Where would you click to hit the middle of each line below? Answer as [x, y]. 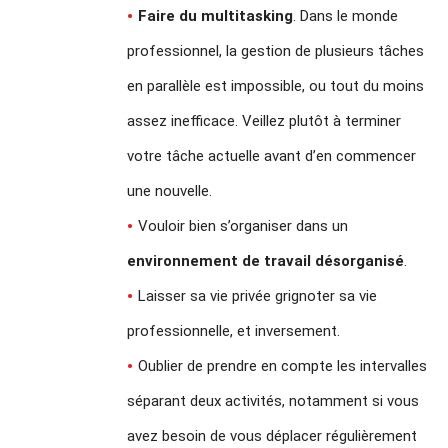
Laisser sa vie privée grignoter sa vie [258, 295]
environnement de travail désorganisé [266, 260]
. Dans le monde [346, 15]
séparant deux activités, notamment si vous [273, 400]
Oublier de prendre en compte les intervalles [283, 365]
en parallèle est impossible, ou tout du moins [276, 85]
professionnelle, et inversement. [234, 330]
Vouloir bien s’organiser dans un [243, 225]
